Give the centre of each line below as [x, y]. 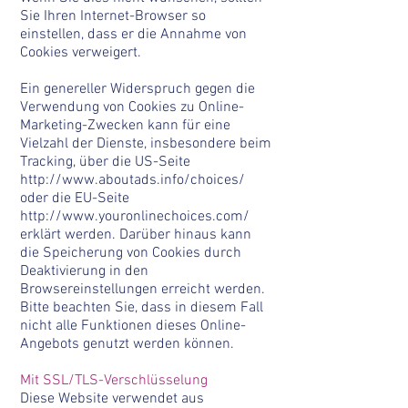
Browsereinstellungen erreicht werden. [143, 290]
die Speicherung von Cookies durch [131, 253]
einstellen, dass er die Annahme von [133, 35]
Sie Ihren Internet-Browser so [113, 16]
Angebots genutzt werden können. [127, 344]
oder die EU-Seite [75, 199]
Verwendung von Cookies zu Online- [132, 107]
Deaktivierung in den [84, 271]
